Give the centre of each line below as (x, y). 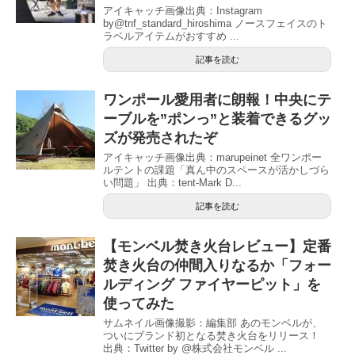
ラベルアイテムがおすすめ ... (171, 36)
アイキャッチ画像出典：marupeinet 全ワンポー (212, 157)
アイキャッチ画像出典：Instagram (183, 10)
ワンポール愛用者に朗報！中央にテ (217, 99)
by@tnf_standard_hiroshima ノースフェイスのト (215, 23)
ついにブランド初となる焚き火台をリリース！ (211, 335)
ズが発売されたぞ (160, 137)
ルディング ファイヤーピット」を (212, 284)
